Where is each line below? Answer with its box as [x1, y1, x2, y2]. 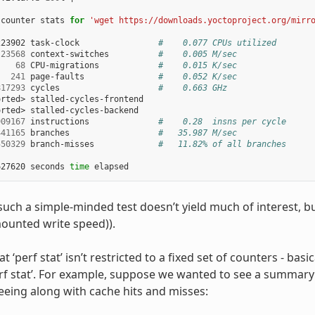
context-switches [25, 49, 158, 60]
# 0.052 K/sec [157, 72, 237, 82]
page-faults [25, 72, 158, 82]
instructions [25, 117, 158, 127]
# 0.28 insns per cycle [157, 117, 286, 127]
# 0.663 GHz [157, 83, 227, 94]
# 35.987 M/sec [157, 128, 237, 139]
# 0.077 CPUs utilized [157, 38, 276, 49]
